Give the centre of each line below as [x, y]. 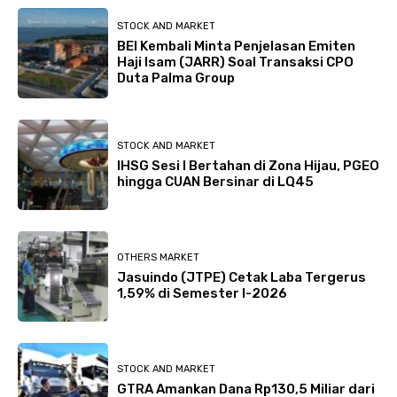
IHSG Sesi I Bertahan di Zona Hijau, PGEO [248, 165]
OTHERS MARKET [158, 257]
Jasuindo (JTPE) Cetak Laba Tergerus [241, 277]
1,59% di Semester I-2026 [202, 293]
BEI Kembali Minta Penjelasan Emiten [236, 46]
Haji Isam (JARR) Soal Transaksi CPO [235, 62]
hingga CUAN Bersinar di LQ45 [215, 181]
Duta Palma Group [176, 78]
